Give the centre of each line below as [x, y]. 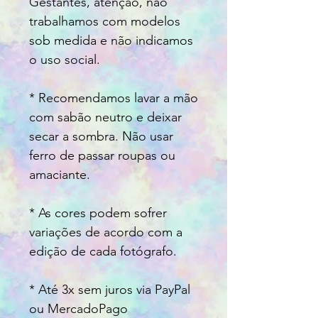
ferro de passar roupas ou [102, 156]
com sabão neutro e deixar [105, 117]
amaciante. [60, 175]
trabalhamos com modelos [105, 22]
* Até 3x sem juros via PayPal [110, 290]
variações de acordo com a [106, 232]
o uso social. [65, 60]
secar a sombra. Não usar [101, 137]
